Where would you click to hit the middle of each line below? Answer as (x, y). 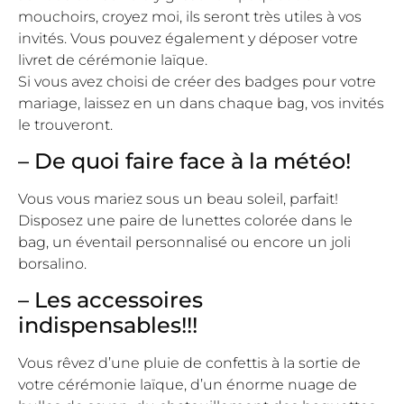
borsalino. (52, 263)
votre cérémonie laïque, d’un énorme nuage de (188, 385)
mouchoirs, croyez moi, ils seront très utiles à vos (190, 16)
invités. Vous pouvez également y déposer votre (188, 38)
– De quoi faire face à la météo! (184, 161)
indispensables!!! (108, 326)
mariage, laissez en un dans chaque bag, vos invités (201, 103)
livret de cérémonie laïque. (113, 60)
